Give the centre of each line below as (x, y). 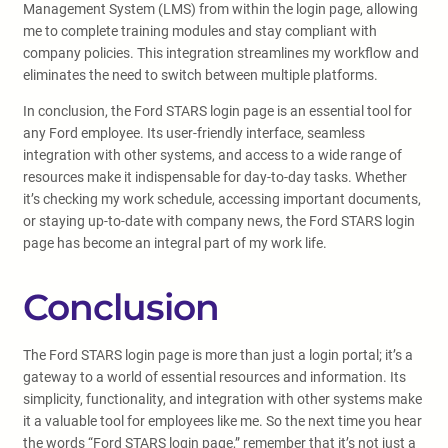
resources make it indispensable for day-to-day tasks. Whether (215, 177)
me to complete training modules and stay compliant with (200, 31)
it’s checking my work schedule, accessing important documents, (222, 199)
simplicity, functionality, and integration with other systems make (222, 399)
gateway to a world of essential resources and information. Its (214, 377)
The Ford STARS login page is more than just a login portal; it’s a (218, 355)
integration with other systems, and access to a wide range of (212, 155)
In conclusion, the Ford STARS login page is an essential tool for (217, 111)
